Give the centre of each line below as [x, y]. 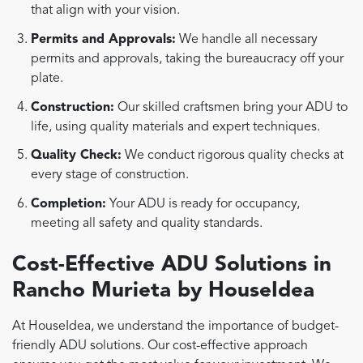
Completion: [69, 204]
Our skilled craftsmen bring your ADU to [231, 107]
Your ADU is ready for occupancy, [203, 204]
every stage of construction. [110, 175]
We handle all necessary [247, 40]
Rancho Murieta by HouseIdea [163, 291]
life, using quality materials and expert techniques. [176, 127]
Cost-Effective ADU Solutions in [172, 265]
